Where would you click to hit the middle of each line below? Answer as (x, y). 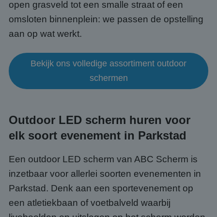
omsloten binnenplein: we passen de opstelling (106, 19)
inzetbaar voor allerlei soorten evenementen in (105, 174)
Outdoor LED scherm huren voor (100, 120)
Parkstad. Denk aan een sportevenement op (101, 188)
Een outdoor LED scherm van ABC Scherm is (103, 159)
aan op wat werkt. (45, 34)
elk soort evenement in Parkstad (98, 135)
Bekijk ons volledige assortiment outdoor (108, 63)
